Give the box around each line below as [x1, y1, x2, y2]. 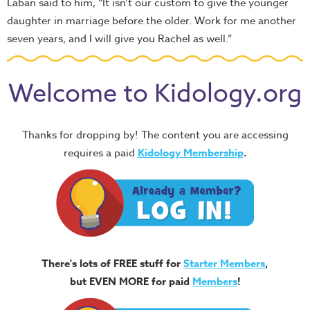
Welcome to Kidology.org [8, 75, 302, 112]
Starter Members [183, 256, 265, 271]
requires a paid [63, 145, 138, 161]
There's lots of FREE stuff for [42, 256, 183, 271]
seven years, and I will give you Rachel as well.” [7, 31, 232, 46]
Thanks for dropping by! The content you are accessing [21, 127, 289, 143]
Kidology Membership [137, 145, 244, 160]
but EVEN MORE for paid [70, 274, 192, 289]
